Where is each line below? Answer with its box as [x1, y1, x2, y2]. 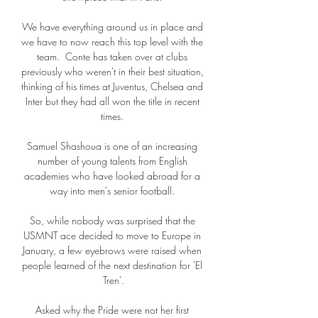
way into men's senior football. [50, 184, 177, 198]
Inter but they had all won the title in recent [25, 94, 199, 109]
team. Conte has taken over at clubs [37, 50, 187, 64]
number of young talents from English [37, 154, 187, 168]
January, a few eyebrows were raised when [23, 243, 202, 258]
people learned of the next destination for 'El [22, 258, 202, 273]
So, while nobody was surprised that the [29, 214, 195, 228]
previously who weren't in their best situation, [21, 65, 204, 79]
